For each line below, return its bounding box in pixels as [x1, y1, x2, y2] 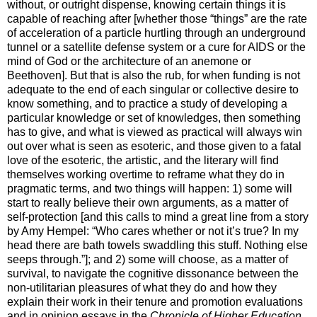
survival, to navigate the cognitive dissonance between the [7, 267, 299, 279]
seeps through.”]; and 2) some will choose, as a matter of [7, 253, 288, 265]
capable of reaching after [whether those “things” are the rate [7, 12, 307, 25]
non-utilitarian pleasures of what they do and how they [7, 281, 277, 294]
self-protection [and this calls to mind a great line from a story [7, 210, 309, 223]
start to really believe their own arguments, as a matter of [7, 196, 288, 209]
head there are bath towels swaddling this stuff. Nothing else [7, 238, 308, 251]
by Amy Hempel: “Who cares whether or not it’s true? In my [7, 224, 299, 237]
